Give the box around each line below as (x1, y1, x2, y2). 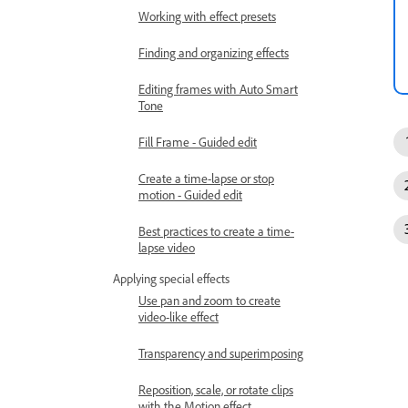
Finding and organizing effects (138, 45, 289, 60)
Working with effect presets (138, 8, 276, 24)
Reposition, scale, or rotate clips (138, 382, 293, 397)
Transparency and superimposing (138, 345, 303, 361)
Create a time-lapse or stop (138, 170, 274, 186)
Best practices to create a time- (138, 223, 294, 239)
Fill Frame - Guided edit (138, 134, 257, 149)
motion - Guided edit (138, 187, 242, 202)
